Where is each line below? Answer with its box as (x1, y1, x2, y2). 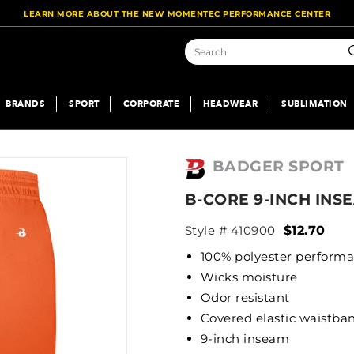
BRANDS (6, 97, 45, 110)
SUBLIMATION (281, 97, 348, 110)
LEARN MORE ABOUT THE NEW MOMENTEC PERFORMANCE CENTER (24, 9, 330, 19)
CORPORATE (122, 97, 179, 110)
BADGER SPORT (212, 157, 345, 176)
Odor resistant (200, 289, 315, 305)
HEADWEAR (203, 97, 258, 110)
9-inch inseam (200, 330, 293, 346)
